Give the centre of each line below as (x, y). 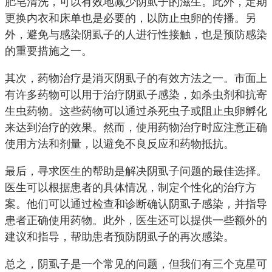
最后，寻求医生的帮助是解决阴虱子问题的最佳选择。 (136, 171)
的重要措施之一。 (49, 51)
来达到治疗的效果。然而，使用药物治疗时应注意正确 (136, 127)
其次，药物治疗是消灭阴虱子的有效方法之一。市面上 (136, 78)
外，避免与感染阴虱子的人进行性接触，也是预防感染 (136, 35)
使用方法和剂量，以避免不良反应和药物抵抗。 (120, 144)
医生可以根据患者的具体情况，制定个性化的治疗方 (131, 188)
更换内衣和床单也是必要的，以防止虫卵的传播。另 (131, 18)
